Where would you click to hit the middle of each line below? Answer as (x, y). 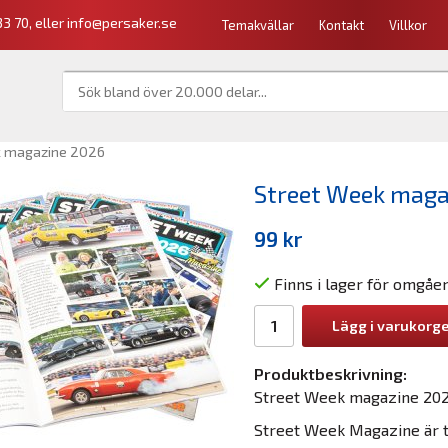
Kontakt (341, 25)
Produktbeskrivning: (330, 373)
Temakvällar (258, 25)
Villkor (408, 25)
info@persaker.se (122, 23)
